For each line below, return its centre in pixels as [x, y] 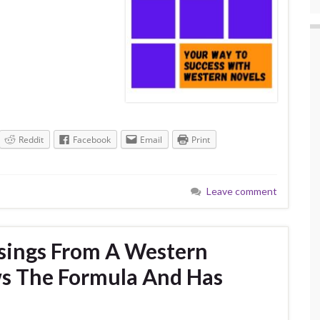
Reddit [31, 139]
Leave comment [242, 191]
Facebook [92, 139]
